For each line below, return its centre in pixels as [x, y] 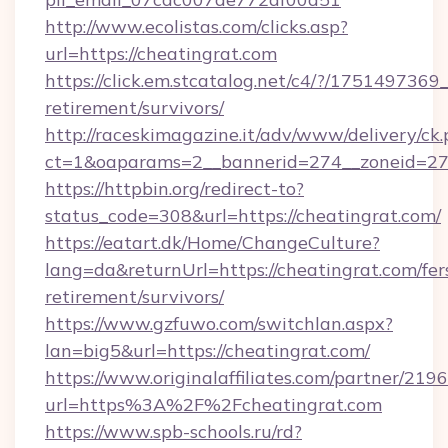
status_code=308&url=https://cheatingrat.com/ [243, 215]
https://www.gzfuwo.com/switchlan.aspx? [219, 323]
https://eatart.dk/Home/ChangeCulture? [212, 242]
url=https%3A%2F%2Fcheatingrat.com [213, 404]
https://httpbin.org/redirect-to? [174, 188]
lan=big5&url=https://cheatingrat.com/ [207, 350]
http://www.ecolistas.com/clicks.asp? [196, 26]
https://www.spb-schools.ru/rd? [173, 431]
